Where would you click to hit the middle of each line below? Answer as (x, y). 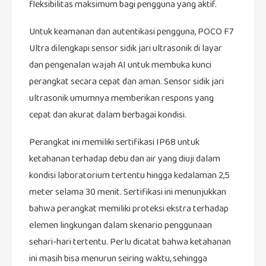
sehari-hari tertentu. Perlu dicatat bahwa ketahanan (130, 243)
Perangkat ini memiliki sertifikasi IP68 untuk (114, 143)
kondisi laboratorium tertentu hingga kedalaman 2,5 (129, 176)
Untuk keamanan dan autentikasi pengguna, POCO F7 (131, 33)
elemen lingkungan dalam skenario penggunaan (120, 226)
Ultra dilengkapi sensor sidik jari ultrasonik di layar (125, 49)
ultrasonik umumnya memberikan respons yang (121, 99)
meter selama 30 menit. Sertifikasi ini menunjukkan (127, 193)
